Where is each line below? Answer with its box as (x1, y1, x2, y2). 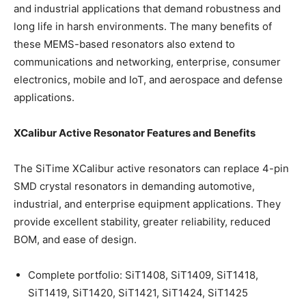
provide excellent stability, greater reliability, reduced (14, 214, 270, 228)
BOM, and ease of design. (14, 232, 137, 246)
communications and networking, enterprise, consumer (14, 55, 281, 68)
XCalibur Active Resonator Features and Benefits (14, 126, 255, 139)
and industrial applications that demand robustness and (14, 1, 281, 15)
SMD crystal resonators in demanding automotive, (14, 179, 255, 193)
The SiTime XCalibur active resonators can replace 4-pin (14, 161, 289, 175)
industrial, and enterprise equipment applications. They (14, 197, 281, 210)
